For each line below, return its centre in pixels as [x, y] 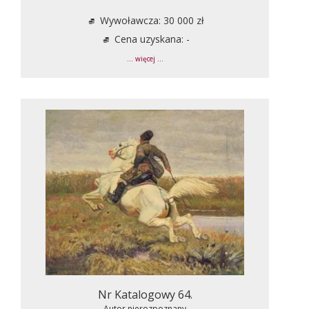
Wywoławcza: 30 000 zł [150, 20]
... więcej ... [145, 59]
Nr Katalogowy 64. [145, 294]
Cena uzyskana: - [150, 39]
